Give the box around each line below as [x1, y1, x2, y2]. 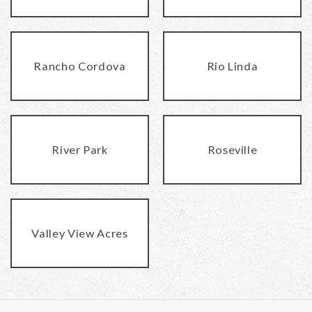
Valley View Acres [31, 226, 128, 240]
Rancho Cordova [33, 58, 126, 72]
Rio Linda [206, 58, 258, 72]
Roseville [207, 142, 258, 156]
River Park [52, 142, 108, 156]
